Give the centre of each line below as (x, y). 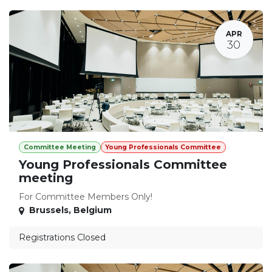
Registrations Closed (62, 238)
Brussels (49, 210)
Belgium (93, 210)
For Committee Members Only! (86, 197)
